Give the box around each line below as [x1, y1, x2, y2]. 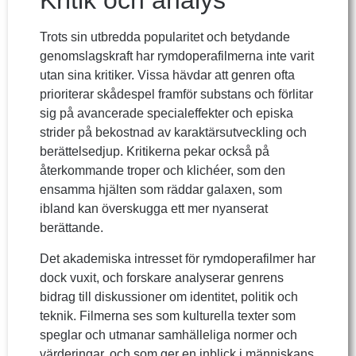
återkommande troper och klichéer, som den [40, 164, 285, 178]
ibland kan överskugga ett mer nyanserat [40, 202, 268, 216]
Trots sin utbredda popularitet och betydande [40, 30, 290, 44]
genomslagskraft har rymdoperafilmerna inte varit [40, 49, 314, 64]
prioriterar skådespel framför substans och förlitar [40, 87, 313, 102]
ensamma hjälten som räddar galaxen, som [40, 183, 282, 197]
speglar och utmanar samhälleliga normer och [40, 327, 297, 342]
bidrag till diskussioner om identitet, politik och [40, 289, 298, 304]
